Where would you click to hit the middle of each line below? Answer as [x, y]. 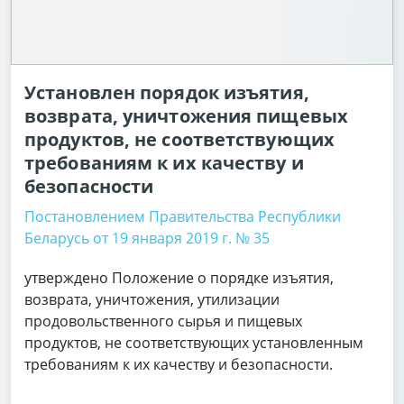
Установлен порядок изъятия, [167, 92]
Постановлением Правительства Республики [183, 216]
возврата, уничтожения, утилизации [152, 299]
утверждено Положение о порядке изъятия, [179, 278]
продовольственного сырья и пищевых [163, 321]
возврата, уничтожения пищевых [186, 116]
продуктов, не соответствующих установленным [194, 343]
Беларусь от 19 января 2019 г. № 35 [147, 238]
